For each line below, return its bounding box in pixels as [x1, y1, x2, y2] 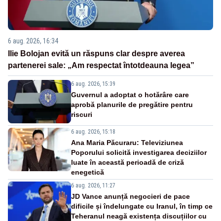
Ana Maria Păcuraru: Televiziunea [71, 139, 183, 147]
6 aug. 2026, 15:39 [71, 80, 115, 88]
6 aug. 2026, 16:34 [8, 37, 58, 45]
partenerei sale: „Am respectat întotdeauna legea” [8, 61, 194, 70]
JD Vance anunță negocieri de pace [71, 192, 190, 201]
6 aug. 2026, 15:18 [71, 128, 115, 136]
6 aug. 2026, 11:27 [71, 182, 115, 189]
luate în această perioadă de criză [71, 158, 184, 167]
